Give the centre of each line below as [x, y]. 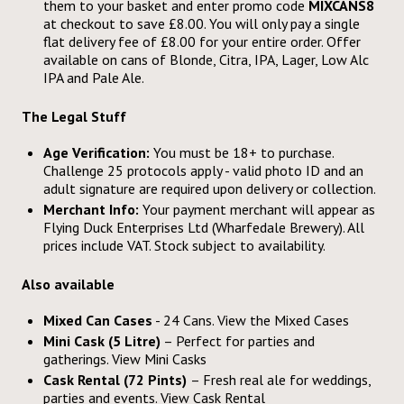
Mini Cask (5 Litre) [102, 341]
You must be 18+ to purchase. [242, 152]
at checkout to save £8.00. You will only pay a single [202, 23]
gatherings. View [94, 359]
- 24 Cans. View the [213, 321]
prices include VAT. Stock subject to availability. [184, 245]
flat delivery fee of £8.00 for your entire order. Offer [202, 41]
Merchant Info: [91, 209]
